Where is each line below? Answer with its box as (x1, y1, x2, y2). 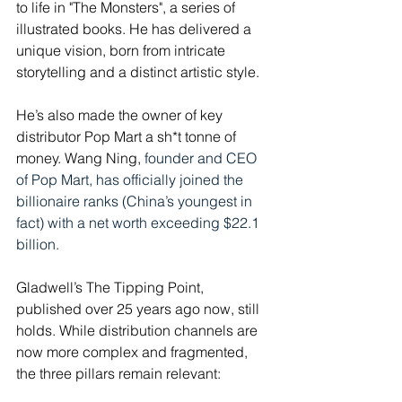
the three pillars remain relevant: (16, 364, 221, 383)
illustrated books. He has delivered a (16, 20, 255, 39)
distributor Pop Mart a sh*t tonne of (16, 127, 240, 146)
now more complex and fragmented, (16, 343, 251, 362)
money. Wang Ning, (16, 149, 144, 168)
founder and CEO (144, 149, 260, 168)
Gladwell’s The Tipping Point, (16, 278, 207, 297)
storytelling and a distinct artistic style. (16, 63, 263, 82)
